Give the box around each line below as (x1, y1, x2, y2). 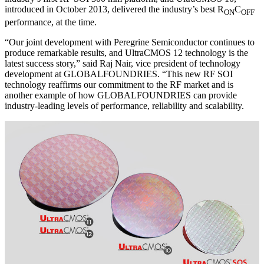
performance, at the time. (5, 16, 97, 27)
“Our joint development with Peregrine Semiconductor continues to (5, 37, 255, 47)
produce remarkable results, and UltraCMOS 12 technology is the (5, 47, 248, 58)
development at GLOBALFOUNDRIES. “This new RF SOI (5, 68, 233, 79)
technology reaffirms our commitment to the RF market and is (5, 79, 233, 90)
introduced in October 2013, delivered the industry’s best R (5, 4, 224, 14)
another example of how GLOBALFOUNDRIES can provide (5, 90, 237, 100)
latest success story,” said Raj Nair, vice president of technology (5, 58, 240, 68)
